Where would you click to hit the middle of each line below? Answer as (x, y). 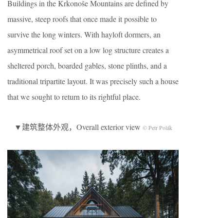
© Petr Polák (157, 128)
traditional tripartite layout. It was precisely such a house (93, 81)
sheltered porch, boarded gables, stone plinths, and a (87, 66)
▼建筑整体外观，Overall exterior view (78, 127)
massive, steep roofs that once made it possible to (82, 19)
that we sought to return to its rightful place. (74, 97)
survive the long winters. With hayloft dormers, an (84, 35)
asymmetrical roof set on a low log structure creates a (88, 50)
